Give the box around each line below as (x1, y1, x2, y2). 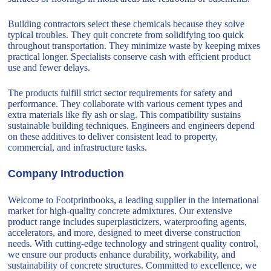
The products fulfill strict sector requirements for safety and (8, 88, 233, 99)
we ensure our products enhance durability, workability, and (8, 249, 236, 260)
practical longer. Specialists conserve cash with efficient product (8, 51, 251, 62)
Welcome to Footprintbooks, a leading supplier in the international (8, 195, 260, 206)
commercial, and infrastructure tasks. (8, 142, 148, 153)
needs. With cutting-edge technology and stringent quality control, (8, 238, 259, 249)
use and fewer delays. (8, 62, 91, 73)
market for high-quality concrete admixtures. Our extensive (8, 206, 233, 217)
